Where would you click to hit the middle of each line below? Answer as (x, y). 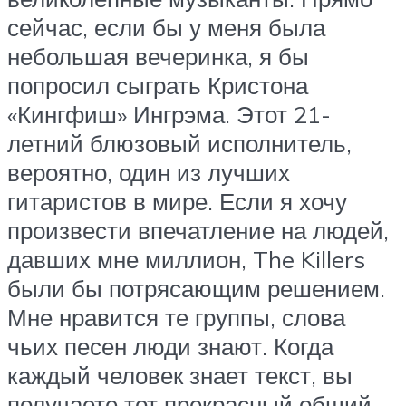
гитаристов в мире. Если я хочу (177, 201)
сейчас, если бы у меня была (166, 27)
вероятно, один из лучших (149, 172)
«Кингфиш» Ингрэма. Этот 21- (169, 114)
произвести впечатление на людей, (198, 230)
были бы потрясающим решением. (196, 288)
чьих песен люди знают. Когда (170, 346)
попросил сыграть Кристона (158, 85)
